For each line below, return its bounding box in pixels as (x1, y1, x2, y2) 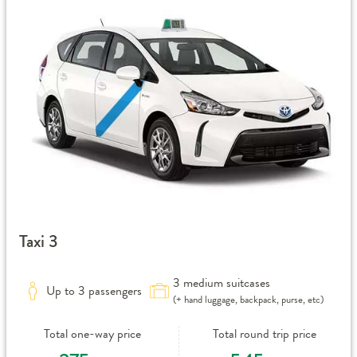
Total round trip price (213, 324, 317, 343)
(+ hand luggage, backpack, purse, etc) (173, 292, 324, 307)
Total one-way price (43, 324, 141, 343)
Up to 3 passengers (46, 281, 142, 300)
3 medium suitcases (173, 273, 270, 292)
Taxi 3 (19, 229, 58, 253)
